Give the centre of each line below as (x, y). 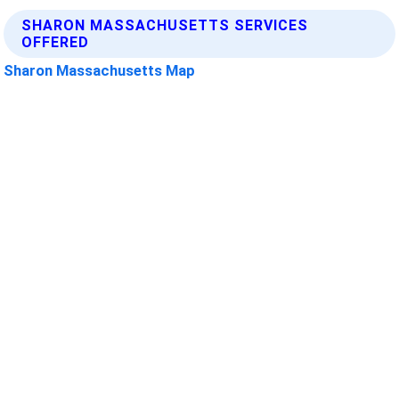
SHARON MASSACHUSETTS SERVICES (165, 25)
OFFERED (56, 42)
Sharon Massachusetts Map (100, 70)
